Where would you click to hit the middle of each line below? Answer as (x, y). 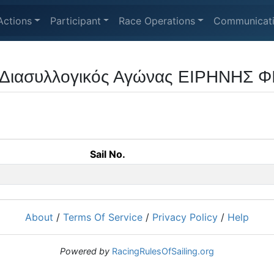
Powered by (85, 251)
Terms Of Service (103, 217)
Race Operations (157, 20)
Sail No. (108, 154)
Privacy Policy (185, 217)
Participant (75, 20)
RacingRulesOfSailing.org (163, 251)
